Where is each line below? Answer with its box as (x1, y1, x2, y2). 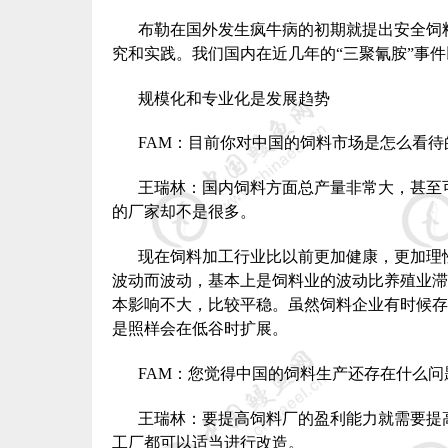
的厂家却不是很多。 (112, 203, 256, 221)
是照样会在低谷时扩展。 (112, 319, 288, 337)
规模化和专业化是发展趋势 (138, 89, 330, 107)
